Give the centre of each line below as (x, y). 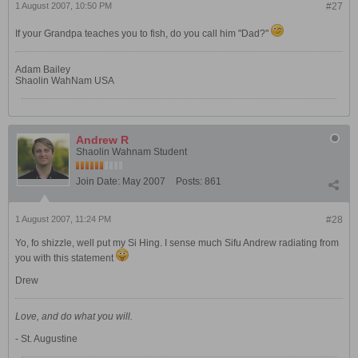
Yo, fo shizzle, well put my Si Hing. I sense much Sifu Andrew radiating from (177, 243)
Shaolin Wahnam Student (131, 152)
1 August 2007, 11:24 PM (63, 219)
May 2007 (144, 181)
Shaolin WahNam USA (65, 81)
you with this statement (66, 258)
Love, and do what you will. (74, 316)
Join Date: (98, 181)
